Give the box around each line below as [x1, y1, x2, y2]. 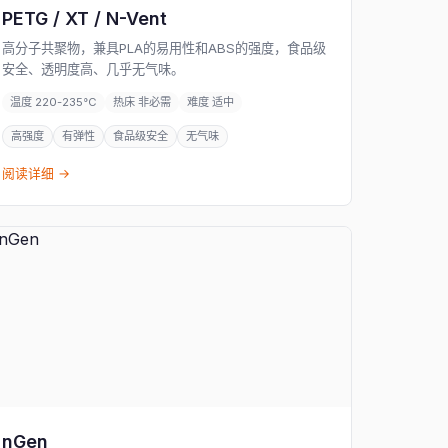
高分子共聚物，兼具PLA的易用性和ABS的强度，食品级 [2, 40, 327, 56]
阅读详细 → [2, 166, 71, 181]
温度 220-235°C [10, 95, 98, 109]
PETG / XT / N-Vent [2, 8, 168, 29]
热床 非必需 [113, 95, 172, 109]
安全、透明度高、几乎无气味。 [2, 61, 185, 77]
